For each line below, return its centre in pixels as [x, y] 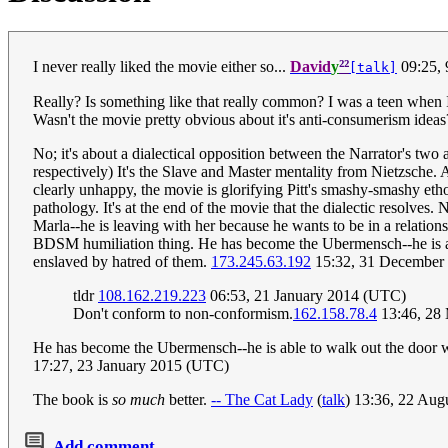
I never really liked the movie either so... [161, 67]
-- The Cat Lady [262, 400]
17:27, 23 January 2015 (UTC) [131, 366]
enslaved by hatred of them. [122, 262]
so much [138, 400]
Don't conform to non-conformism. [183, 314]
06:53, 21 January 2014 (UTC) [306, 296]
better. [188, 400]
